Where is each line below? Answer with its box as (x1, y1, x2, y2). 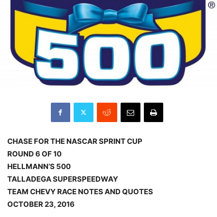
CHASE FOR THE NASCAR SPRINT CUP (7, 136, 142, 146)
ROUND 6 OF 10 (7, 149, 62, 158)
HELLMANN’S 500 (7, 161, 71, 171)
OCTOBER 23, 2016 (7, 199, 75, 209)
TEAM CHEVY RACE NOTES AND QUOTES (7, 186, 153, 196)
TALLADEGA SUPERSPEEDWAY (7, 174, 118, 184)
